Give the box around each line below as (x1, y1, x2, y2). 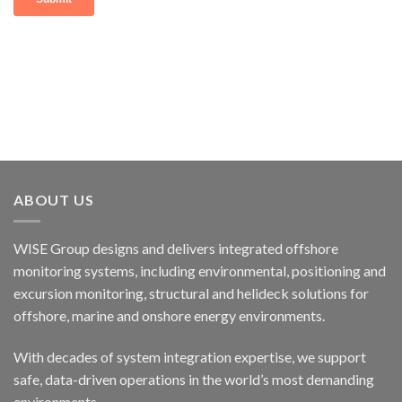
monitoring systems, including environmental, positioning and (13, 262, 386, 280)
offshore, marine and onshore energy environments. (13, 307, 325, 325)
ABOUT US (13, 190, 94, 208)
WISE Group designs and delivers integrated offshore (13, 240, 338, 258)
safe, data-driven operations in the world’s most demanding (13, 371, 374, 389)
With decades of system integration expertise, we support (13, 348, 366, 366)
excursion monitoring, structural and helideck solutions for (13, 284, 369, 302)
